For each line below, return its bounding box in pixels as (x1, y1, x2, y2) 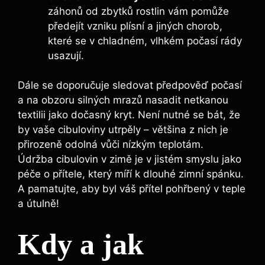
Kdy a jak (18, 227, 144, 261)
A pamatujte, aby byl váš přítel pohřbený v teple (18, 183, 245, 195)
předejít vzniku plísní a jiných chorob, (48, 20, 222, 32)
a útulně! (18, 198, 59, 210)
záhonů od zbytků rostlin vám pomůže (48, 5, 229, 17)
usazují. (48, 49, 84, 62)
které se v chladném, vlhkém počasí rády (48, 34, 242, 47)
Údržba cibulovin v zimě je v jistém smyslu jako (18, 153, 241, 166)
